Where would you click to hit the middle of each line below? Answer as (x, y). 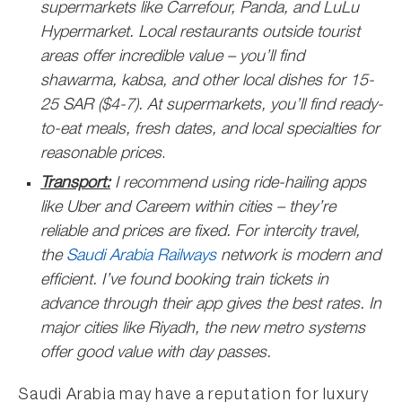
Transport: (75, 184)
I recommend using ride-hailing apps (240, 184)
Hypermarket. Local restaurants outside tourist (200, 33)
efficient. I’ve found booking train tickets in (184, 281)
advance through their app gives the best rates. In (211, 305)
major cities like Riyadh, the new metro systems (203, 329)
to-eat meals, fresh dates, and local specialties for (210, 130)
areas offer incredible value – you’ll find (172, 57)
